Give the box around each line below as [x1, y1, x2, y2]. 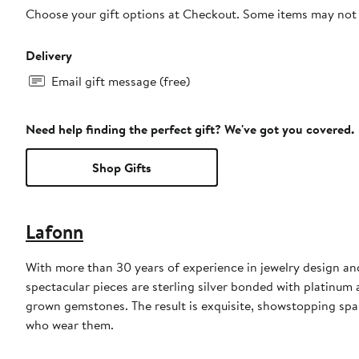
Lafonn [26, 218, 83, 246]
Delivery [26, 46, 72, 65]
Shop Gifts [92, 159, 151, 177]
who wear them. [26, 316, 114, 334]
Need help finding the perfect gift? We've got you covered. [26, 120, 354, 139]
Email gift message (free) [51, 72, 190, 91]
